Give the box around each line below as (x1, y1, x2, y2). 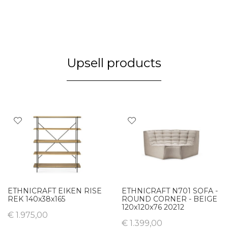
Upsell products (67, 55, 161, 71)
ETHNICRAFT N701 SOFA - (122, 186, 218, 196)
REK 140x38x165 (8, 194, 65, 204)
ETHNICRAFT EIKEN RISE (8, 186, 102, 196)
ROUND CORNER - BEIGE (122, 194, 217, 204)
